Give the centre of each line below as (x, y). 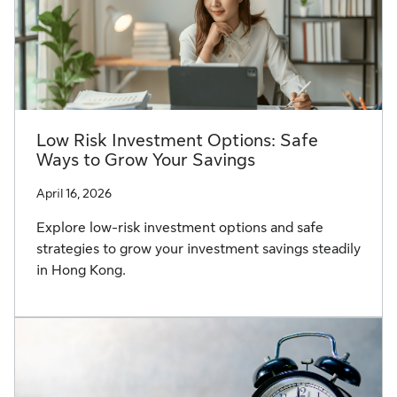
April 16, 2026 (74, 194)
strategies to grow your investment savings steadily (198, 249)
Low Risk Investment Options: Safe (177, 141)
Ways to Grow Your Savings (146, 160)
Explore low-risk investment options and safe (180, 228)
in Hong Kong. (81, 271)
